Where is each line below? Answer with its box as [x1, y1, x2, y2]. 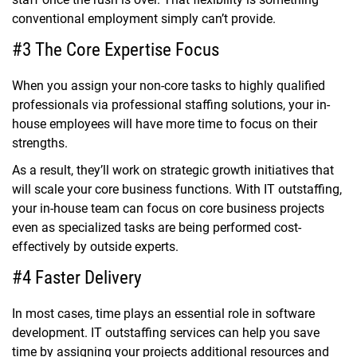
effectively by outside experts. [12, 239, 178, 255]
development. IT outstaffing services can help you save [12, 325, 320, 341]
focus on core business [147, 201, 277, 217]
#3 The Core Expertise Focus [12, 39, 219, 61]
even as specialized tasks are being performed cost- [12, 220, 301, 236]
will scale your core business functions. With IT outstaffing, [12, 182, 342, 198]
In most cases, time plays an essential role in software [12, 306, 315, 322]
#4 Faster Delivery [12, 267, 142, 289]
